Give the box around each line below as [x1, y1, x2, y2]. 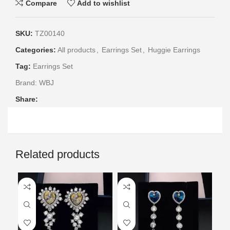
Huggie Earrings [148, 46, 200, 54]
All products [57, 46, 95, 54]
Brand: [15, 79, 39, 87]
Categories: [15, 46, 56, 54]
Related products [15, 148, 100, 161]
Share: [15, 95, 38, 104]
